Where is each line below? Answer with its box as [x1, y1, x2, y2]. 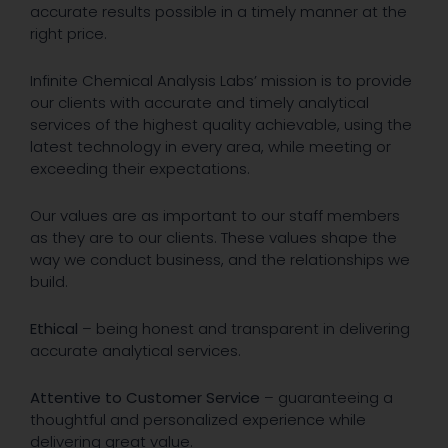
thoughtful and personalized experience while [30, 409, 366, 431]
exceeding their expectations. [30, 158, 250, 180]
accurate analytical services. [30, 340, 241, 362]
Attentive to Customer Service [30, 387, 260, 409]
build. [30, 271, 68, 293]
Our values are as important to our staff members [30, 205, 400, 227]
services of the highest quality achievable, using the [30, 114, 412, 136]
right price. [30, 23, 107, 45]
